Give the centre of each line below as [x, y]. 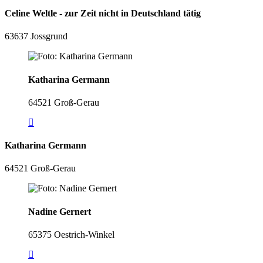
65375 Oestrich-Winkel [71, 234]
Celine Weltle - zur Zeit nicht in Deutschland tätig [103, 14]
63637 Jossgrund [36, 36]
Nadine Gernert [60, 211]
